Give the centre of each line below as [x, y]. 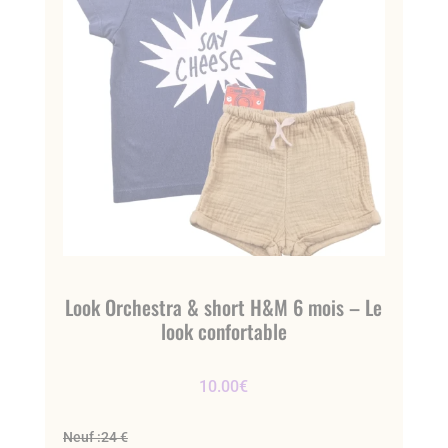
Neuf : [81, 437]
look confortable [223, 330]
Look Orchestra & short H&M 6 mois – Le [224, 306]
